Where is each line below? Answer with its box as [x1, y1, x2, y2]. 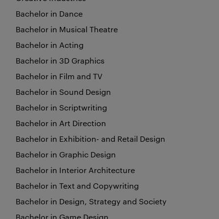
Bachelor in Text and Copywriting [16, 180, 139, 191]
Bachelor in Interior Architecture [16, 165, 135, 175]
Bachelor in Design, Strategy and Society [16, 196, 167, 206]
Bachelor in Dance [16, 8, 83, 19]
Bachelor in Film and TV [16, 71, 103, 81]
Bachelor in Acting [16, 40, 84, 50]
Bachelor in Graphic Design [16, 149, 116, 159]
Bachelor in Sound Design [16, 87, 111, 97]
